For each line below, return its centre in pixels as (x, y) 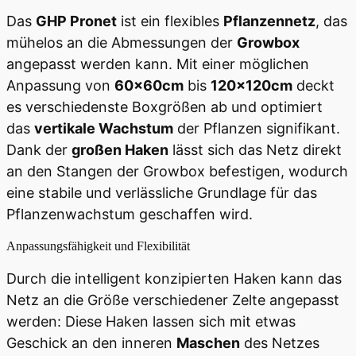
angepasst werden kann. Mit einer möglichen (158, 64)
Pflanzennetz (269, 21)
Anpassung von (60, 85)
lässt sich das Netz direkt (255, 149)
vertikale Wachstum (104, 128)
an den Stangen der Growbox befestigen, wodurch (177, 171)
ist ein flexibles (170, 21)
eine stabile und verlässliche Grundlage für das (162, 192)
